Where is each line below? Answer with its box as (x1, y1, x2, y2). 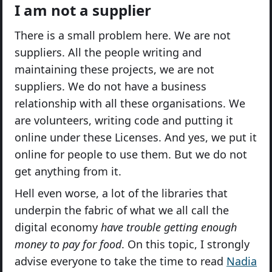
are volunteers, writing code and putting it (15, 113, 233, 127)
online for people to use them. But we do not (15, 147, 247, 161)
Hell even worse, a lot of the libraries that (15, 186, 228, 200)
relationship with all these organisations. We (15, 96, 245, 110)
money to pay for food (15, 237, 121, 251)
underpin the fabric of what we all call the (15, 203, 229, 217)
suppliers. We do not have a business (15, 79, 206, 93)
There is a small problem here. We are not (15, 28, 231, 42)
